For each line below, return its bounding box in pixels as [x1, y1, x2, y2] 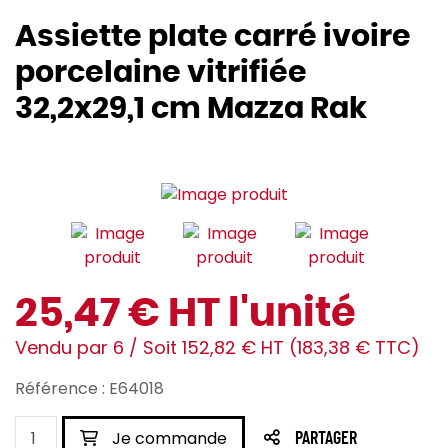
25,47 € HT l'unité [15, 294, 356, 335]
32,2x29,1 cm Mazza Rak [15, 94, 367, 125]
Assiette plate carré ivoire [15, 22, 411, 53]
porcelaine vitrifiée [15, 58, 307, 89]
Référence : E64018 [15, 377, 164, 401]
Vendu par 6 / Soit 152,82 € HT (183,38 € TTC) [15, 335, 420, 361]
